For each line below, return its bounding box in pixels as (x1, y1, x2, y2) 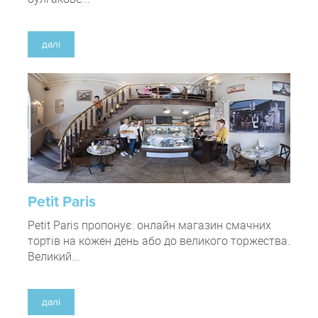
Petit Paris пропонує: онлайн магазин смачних (28, 217, 271, 234)
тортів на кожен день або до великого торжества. (28, 233, 290, 249)
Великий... (28, 248, 80, 265)
